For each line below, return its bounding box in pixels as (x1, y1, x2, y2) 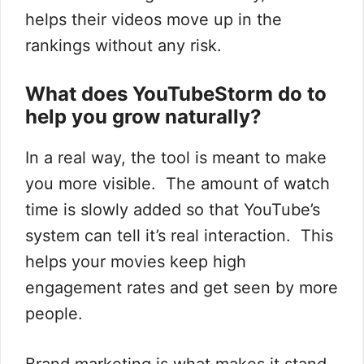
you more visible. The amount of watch (25, 173, 330, 193)
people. (25, 303, 83, 323)
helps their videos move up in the (25, 9, 282, 29)
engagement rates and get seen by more (25, 277, 338, 297)
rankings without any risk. (25, 35, 222, 55)
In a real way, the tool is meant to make (25, 147, 327, 167)
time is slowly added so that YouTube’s (25, 199, 320, 219)
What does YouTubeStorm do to (25, 81, 327, 106)
